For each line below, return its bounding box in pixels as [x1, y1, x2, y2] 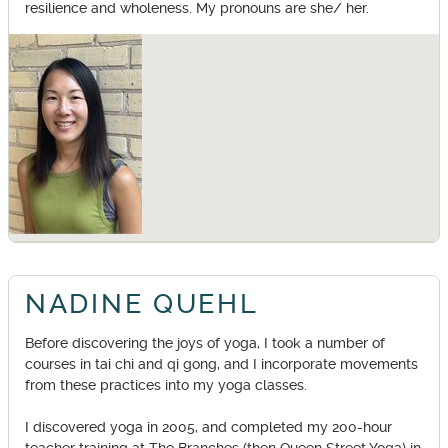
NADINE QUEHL [25, 287, 259, 320]
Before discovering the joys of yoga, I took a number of [25, 335, 385, 353]
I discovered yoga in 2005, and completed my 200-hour [25, 419, 392, 437]
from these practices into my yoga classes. [25, 377, 307, 395]
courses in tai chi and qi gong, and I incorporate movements [25, 356, 418, 374]
